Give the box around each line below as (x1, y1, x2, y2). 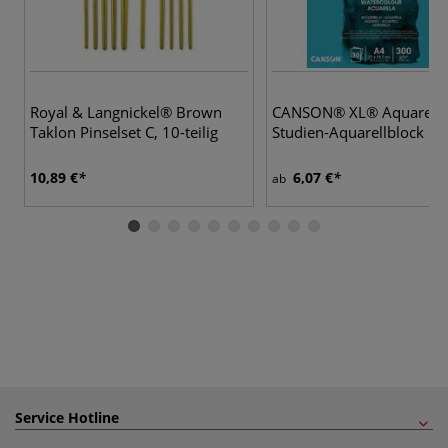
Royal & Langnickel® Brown (30, 101, 222, 122)
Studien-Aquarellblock (272, 121, 424, 142)
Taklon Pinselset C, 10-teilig (30, 121, 218, 142)
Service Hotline (15, 407, 119, 427)
